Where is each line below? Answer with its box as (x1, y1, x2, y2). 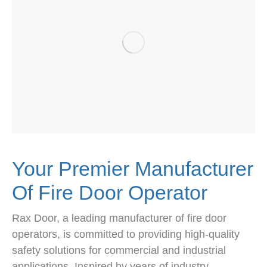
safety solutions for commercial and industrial (12, 244, 226, 256)
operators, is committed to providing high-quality (12, 228, 240, 240)
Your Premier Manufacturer (12, 157, 253, 180)
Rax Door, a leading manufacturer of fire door (12, 212, 226, 224)
